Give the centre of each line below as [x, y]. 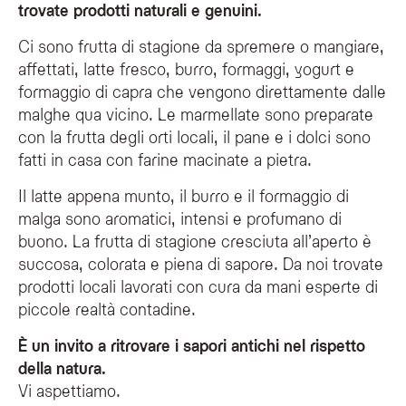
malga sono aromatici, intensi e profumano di [180, 218]
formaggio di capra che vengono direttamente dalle [202, 92]
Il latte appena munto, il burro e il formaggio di [184, 196]
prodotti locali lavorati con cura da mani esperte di [198, 286]
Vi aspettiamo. [69, 391]
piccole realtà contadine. [107, 309]
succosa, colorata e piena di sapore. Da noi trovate [201, 264]
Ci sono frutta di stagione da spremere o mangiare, [201, 46]
